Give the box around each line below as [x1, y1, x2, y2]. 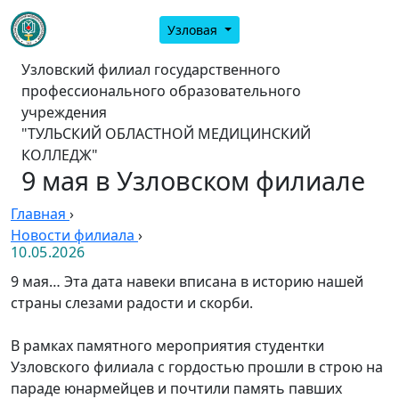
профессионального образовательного [21, 81, 301, 101]
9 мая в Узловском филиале [21, 163, 365, 198]
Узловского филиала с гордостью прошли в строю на [11, 357, 383, 377]
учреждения [21, 102, 107, 122]
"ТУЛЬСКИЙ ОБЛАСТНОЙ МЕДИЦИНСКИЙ [21, 124, 311, 143]
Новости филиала [11, 225, 134, 245]
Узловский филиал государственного [21, 60, 281, 79]
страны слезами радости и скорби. [11, 293, 253, 313]
